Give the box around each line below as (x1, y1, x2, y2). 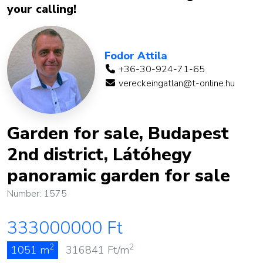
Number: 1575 (7, 187, 67, 200)
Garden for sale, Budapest (7, 122, 229, 146)
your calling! (7, 1, 76, 17)
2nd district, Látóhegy (7, 143, 191, 167)
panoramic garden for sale (7, 164, 230, 188)
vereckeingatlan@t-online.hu (116, 76, 235, 90)
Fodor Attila (104, 48, 167, 63)
